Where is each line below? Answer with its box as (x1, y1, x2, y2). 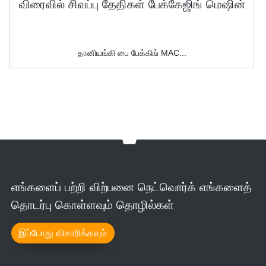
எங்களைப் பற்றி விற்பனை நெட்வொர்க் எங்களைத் (11, 180, 252, 194)
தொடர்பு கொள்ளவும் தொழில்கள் (11, 198, 174, 211)
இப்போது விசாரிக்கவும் (18, 228, 107, 238)
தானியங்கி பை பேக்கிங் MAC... (77, 48, 186, 58)
